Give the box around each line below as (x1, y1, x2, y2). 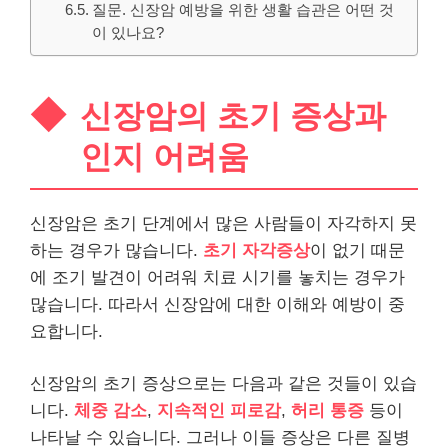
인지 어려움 (80, 138, 249, 175)
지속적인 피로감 (157, 401, 281, 420)
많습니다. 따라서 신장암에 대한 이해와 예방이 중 (30, 294, 405, 314)
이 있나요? (92, 24, 165, 41)
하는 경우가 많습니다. (30, 240, 203, 260)
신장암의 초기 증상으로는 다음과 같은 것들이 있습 (30, 374, 417, 393)
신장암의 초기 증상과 (80, 97, 386, 134)
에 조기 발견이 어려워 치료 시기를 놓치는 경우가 (30, 267, 405, 287)
